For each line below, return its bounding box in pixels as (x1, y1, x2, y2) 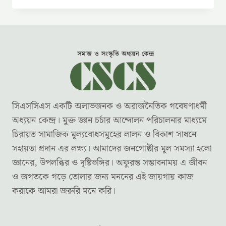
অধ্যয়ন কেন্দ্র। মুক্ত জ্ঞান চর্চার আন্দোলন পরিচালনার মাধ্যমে (12, 113, 207, 128)
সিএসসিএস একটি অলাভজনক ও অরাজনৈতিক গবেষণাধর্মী (12, 99, 207, 114)
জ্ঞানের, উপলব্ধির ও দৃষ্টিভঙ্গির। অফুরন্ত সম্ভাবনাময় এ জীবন (12, 155, 207, 171)
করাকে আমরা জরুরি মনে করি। (12, 184, 116, 199)
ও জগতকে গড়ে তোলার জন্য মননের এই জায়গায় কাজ (12, 169, 193, 185)
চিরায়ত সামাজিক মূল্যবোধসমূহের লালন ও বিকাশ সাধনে (12, 127, 196, 142)
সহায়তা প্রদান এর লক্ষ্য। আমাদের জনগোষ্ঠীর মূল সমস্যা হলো (12, 141, 211, 156)
